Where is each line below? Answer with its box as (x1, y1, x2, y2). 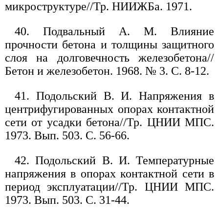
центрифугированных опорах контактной (5, 103, 214, 116)
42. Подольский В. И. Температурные (15, 154, 214, 167)
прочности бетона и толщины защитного (5, 38, 214, 51)
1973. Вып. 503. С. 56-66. (5, 129, 130, 142)
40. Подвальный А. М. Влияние (15, 25, 214, 38)
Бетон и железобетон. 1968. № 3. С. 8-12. (5, 65, 209, 78)
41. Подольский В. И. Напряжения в (15, 89, 214, 103)
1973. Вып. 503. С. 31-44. (5, 194, 130, 207)
